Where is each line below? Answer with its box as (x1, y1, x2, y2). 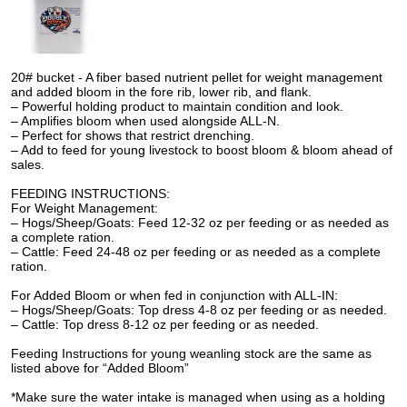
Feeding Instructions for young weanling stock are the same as (11, 345, 372, 361)
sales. (11, 156, 45, 172)
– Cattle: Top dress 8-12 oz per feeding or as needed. (11, 316, 320, 332)
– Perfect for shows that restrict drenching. (11, 127, 255, 143)
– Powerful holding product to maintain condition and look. (11, 98, 344, 114)
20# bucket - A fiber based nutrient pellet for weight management (11, 69, 383, 84)
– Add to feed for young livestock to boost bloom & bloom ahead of (11, 142, 393, 157)
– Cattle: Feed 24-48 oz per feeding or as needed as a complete (11, 243, 382, 259)
